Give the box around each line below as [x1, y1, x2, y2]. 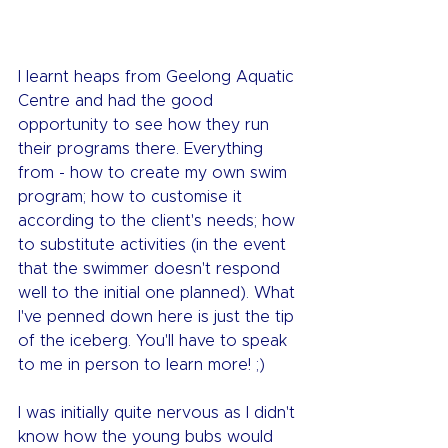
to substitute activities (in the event [18, 237, 291, 254]
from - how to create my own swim [18, 165, 292, 182]
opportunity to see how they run [18, 117, 274, 134]
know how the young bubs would [18, 429, 278, 446]
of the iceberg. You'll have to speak [18, 333, 292, 350]
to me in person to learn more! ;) [18, 357, 265, 374]
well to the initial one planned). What [18, 285, 300, 302]
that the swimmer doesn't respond [18, 261, 285, 278]
